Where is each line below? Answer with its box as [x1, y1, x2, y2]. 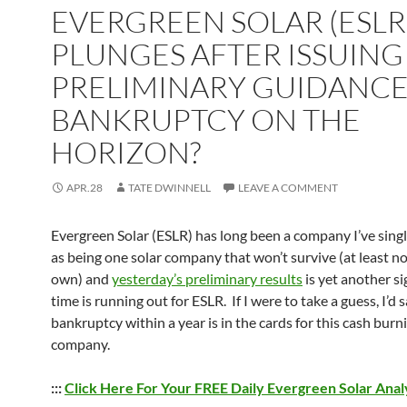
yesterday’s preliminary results [112, 270, 303, 287]
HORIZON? [51, 134, 201, 171]
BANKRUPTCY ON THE [51, 101, 361, 138]
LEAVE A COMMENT [238, 181, 338, 194]
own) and [51, 270, 112, 287]
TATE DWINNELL [128, 181, 211, 194]
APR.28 [66, 181, 103, 194]
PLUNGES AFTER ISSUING [51, 35, 403, 73]
